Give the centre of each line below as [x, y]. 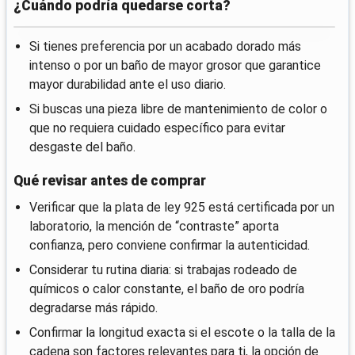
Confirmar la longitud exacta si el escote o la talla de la [182, 333]
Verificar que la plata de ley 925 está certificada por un [182, 208]
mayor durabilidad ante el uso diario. [128, 85]
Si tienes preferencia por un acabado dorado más [165, 47]
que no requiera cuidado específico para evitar [157, 128]
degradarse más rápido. [94, 308]
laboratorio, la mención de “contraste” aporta [154, 227]
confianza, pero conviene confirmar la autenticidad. [170, 246]
